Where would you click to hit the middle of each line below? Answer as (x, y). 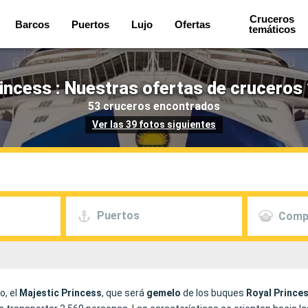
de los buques (213, 293)
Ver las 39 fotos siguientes (154, 124)
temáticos (272, 29)
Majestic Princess (60, 293)
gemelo (164, 293)
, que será (124, 293)
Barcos (33, 24)
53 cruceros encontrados (154, 106)
